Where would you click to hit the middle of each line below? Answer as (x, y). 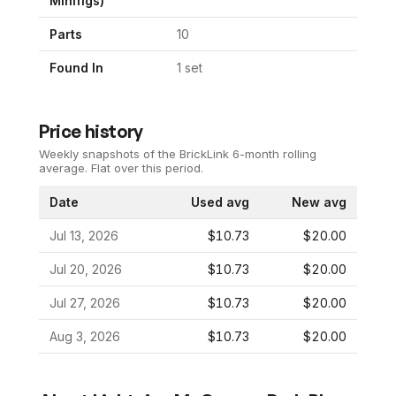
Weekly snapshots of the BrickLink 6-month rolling (178, 154)
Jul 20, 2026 (86, 270)
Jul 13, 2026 (84, 236)
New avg (319, 202)
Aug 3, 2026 (85, 337)
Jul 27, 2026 (85, 303)
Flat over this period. (145, 168)
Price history (91, 132)
